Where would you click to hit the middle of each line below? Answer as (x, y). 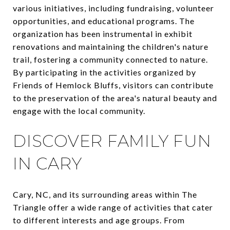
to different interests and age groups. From (99, 220)
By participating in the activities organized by (104, 72)
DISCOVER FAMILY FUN (112, 141)
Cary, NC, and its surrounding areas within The (105, 194)
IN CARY (47, 163)
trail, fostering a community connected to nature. (110, 59)
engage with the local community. (79, 110)
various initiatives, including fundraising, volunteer (113, 8)
